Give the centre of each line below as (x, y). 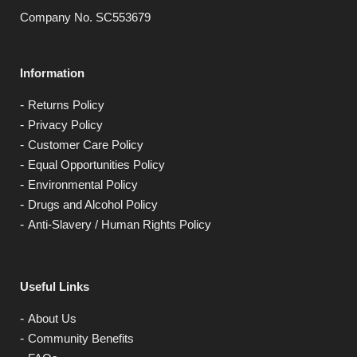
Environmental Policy (83, 185)
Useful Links (55, 286)
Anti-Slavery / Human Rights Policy (120, 225)
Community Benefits (81, 338)
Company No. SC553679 (85, 18)
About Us (52, 318)
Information (52, 73)
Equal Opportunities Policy (96, 165)
